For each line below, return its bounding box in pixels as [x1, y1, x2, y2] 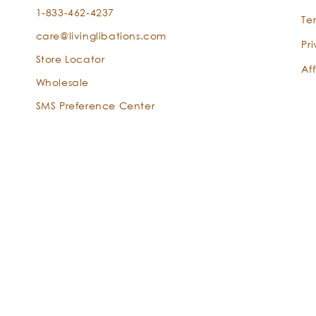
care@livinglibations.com [35, 30, 167, 42]
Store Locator [35, 53, 105, 65]
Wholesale [35, 76, 90, 88]
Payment [8, 292, 61, 306]
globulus [232, 262, 278, 274]
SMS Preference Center [35, 99, 155, 111]
